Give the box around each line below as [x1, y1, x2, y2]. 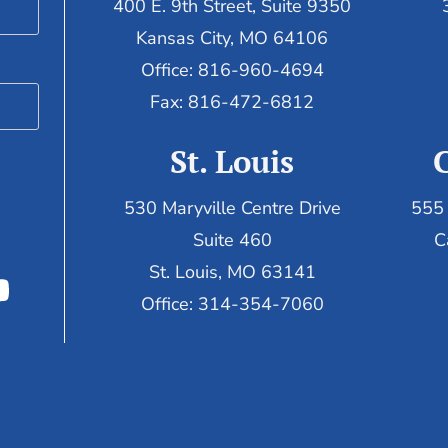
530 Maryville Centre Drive [123, 195, 341, 220]
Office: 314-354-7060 [140, 291, 324, 316]
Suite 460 [192, 227, 272, 252]
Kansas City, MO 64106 [136, 26, 329, 51]
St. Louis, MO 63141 [148, 259, 316, 284]
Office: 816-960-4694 [140, 58, 324, 83]
